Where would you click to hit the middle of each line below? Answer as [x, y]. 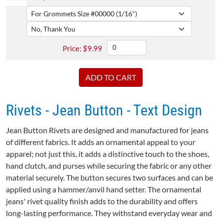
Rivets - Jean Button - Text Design [104, 110]
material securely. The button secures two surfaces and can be [110, 178]
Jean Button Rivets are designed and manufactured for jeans [107, 130]
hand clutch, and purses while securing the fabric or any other [109, 166]
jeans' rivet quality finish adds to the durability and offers [102, 201]
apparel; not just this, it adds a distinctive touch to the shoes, [108, 154]
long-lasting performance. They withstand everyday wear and [109, 213]
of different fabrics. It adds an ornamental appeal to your [101, 142]
